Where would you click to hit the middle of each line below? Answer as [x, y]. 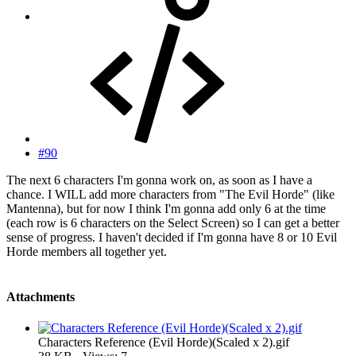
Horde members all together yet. [87, 251]
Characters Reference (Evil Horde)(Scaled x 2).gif [164, 342]
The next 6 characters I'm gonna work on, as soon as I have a [159, 180]
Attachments [41, 297]
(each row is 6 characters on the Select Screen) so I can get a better [173, 222]
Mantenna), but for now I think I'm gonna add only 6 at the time [166, 208]
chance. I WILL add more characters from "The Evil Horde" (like [170, 194]
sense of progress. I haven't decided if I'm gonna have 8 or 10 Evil [172, 237]
